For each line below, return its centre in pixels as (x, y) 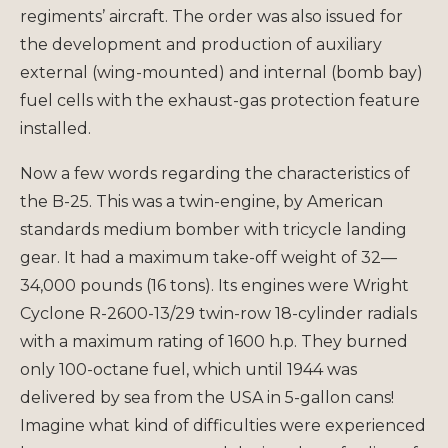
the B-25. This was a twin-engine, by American (201, 201)
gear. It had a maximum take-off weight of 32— (208, 257)
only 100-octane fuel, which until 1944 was (188, 369)
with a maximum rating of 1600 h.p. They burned (214, 341)
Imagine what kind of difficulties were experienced (223, 425)
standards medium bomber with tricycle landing (213, 229)
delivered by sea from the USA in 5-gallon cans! (207, 397)
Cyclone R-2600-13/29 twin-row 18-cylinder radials (218, 313)
